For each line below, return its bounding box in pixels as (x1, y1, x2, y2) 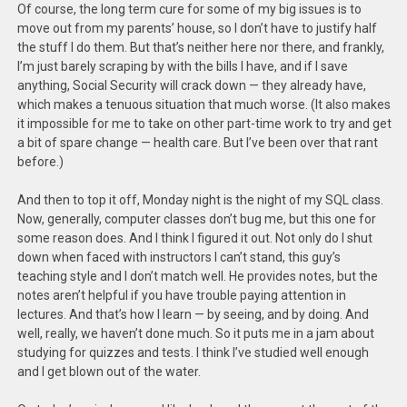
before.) (17, 154, 65, 169)
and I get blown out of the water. (17, 364, 202, 379)
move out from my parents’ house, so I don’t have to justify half (17, 21, 378, 35)
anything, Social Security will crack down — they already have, (17, 78, 367, 93)
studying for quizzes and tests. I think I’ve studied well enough (17, 345, 370, 360)
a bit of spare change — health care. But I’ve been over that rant (17, 135, 379, 150)
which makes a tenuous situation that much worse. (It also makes (17, 97, 392, 112)
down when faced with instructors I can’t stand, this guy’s (17, 250, 342, 264)
